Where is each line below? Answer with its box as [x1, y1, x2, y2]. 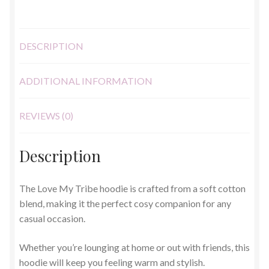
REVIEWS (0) [19, 109, 73, 121]
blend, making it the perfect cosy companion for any [19, 198, 231, 210]
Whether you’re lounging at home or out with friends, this [19, 241, 250, 253]
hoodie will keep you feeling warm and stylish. [19, 256, 205, 268]
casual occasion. [19, 213, 85, 225]
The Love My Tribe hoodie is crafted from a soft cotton [19, 183, 246, 195]
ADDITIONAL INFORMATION [19, 74, 153, 86]
